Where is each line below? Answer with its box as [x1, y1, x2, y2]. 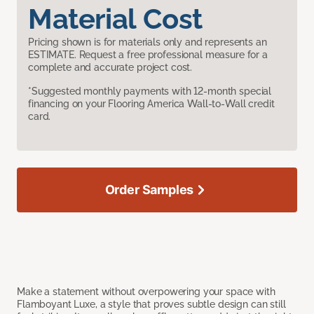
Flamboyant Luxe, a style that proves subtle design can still [17, 299, 286, 310]
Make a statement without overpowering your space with [17, 286, 275, 298]
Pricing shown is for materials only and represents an [28, 36, 267, 48]
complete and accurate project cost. [28, 62, 193, 74]
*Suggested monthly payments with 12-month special [28, 86, 272, 97]
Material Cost [28, 2, 203, 36]
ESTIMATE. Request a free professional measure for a [28, 49, 268, 61]
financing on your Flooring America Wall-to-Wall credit [28, 98, 275, 110]
